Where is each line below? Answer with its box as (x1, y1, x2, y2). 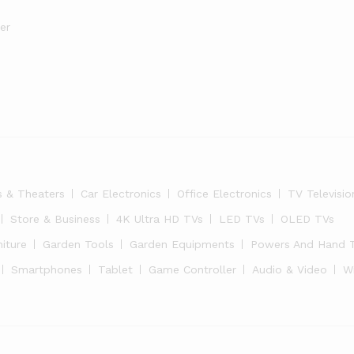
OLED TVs (281, 213, 334, 225)
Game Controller (149, 263, 236, 276)
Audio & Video (252, 263, 327, 276)
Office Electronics (177, 187, 272, 200)
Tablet (98, 263, 133, 276)
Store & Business (10, 213, 100, 225)
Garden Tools (43, 238, 114, 250)
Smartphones (11, 263, 82, 276)
